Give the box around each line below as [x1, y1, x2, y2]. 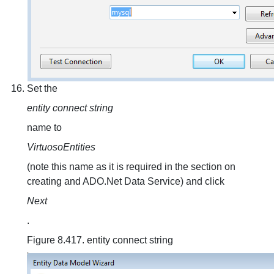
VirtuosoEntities [27, 142, 95, 152]
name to [27, 122, 62, 133]
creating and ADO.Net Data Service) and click [27, 176, 224, 187]
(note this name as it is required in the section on [27, 161, 235, 172]
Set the [27, 83, 57, 94]
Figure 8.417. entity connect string [27, 235, 173, 245]
